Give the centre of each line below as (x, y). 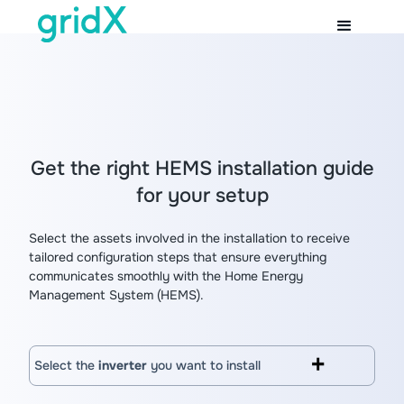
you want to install (204, 365)
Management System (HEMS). (116, 295)
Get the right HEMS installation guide (202, 169)
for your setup (202, 196)
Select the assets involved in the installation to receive (189, 238)
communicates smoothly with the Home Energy (166, 276)
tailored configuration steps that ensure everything (178, 257)
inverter (123, 365)
